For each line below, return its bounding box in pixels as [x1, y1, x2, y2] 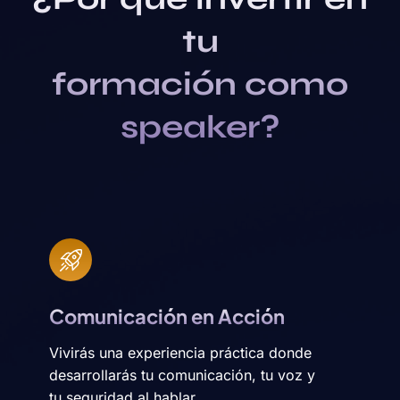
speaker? [120, 108, 280, 147]
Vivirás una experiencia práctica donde [49, 344, 312, 362]
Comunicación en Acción [49, 304, 285, 329]
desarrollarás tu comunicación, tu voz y [49, 366, 315, 385]
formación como [52, 65, 348, 104]
